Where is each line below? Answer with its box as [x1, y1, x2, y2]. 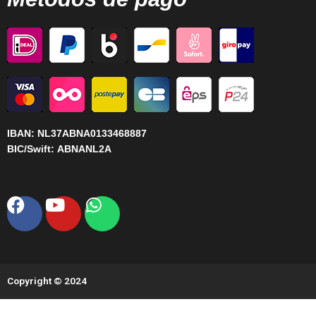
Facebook [24, 194, 101, 215]
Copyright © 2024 [7, 274, 87, 286]
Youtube [63, 194, 128, 215]
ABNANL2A [57, 144, 111, 155]
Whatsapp [102, 194, 181, 215]
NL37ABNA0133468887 [37, 128, 147, 140]
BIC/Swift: [7, 144, 57, 155]
